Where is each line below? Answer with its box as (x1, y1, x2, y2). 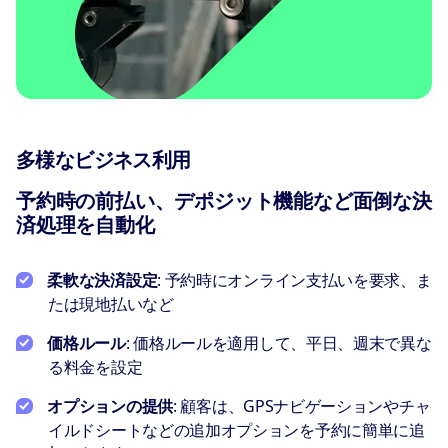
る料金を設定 (48, 356, 143, 379)
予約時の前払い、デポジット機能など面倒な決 (16, 190, 432, 213)
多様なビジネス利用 (16, 149, 191, 172)
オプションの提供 (47, 395, 173, 418)
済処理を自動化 (16, 214, 155, 237)
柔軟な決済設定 (47, 269, 158, 292)
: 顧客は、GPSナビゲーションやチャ (173, 395, 431, 418)
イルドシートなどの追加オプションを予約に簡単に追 (48, 419, 425, 442)
